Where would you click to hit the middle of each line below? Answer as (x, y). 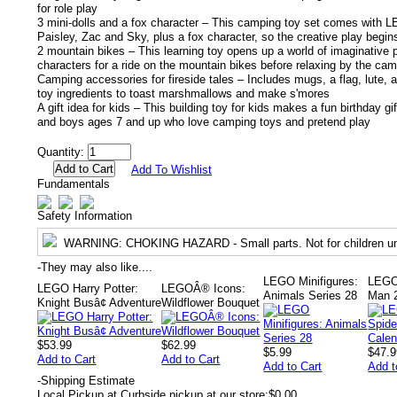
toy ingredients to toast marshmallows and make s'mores (183, 93)
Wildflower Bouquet (211, 303)
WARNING (91, 243)
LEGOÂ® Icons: (204, 288)
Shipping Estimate (88, 381)
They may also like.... (97, 267)
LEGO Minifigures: (311, 281)
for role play (67, 8)
